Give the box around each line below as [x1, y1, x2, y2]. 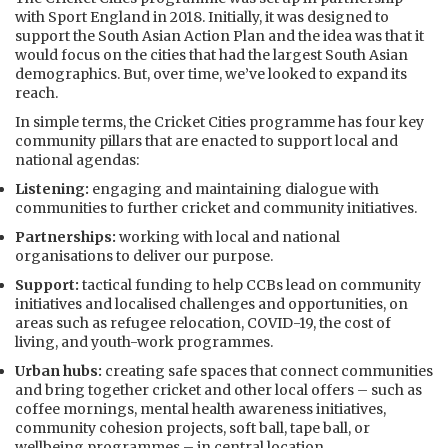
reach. [15, 84, 58, 102]
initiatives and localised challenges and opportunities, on [15, 295, 408, 313]
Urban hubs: [15, 362, 105, 380]
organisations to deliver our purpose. [15, 247, 276, 265]
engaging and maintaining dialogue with [89, 180, 379, 198]
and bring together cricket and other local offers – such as [15, 381, 422, 399]
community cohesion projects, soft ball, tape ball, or [15, 419, 370, 437]
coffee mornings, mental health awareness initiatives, [15, 400, 386, 418]
